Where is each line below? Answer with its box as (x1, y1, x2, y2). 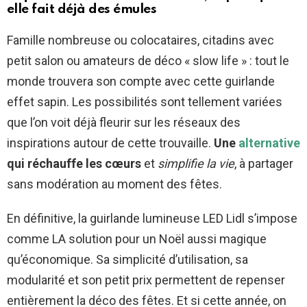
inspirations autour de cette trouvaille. (7, 136, 214, 151)
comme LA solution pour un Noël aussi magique (7, 232, 267, 247)
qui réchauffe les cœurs (7, 156, 141, 171)
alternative (238, 136, 300, 151)
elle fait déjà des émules (7, 3, 157, 16)
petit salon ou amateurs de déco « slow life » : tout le (7, 53, 289, 69)
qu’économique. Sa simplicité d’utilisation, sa (7, 252, 248, 267)
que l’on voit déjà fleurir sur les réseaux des (7, 115, 241, 130)
